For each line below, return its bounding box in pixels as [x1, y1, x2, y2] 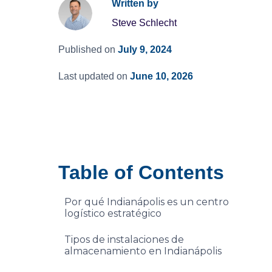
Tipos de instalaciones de [64, 234, 184, 245]
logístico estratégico [64, 208, 161, 219]
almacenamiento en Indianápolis [64, 245, 222, 257]
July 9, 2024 [118, 44, 172, 55]
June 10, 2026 [130, 71, 193, 81]
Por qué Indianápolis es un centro [64, 196, 229, 208]
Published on [58, 44, 115, 55]
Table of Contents [58, 161, 224, 183]
